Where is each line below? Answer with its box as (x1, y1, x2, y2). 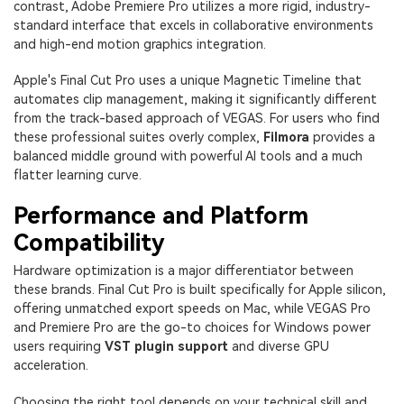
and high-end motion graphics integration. (14, 36, 266, 51)
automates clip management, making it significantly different (14, 91, 377, 106)
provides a (309, 129, 375, 144)
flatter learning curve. (14, 167, 142, 182)
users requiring (14, 339, 105, 354)
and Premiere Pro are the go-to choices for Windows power (14, 320, 371, 335)
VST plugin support (105, 339, 228, 354)
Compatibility (14, 228, 165, 256)
